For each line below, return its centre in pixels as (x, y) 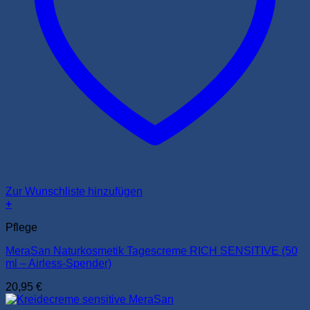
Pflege (21, 227)
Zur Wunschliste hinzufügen (74, 191)
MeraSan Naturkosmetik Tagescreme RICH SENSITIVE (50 (152, 250)
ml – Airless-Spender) (58, 263)
